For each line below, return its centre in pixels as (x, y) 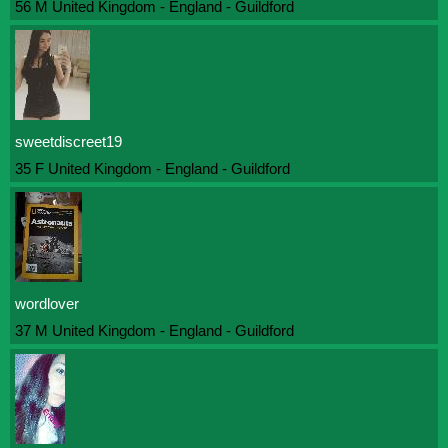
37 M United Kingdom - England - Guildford (154, 330)
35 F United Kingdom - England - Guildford (152, 168)
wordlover (47, 303)
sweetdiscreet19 (68, 141)
